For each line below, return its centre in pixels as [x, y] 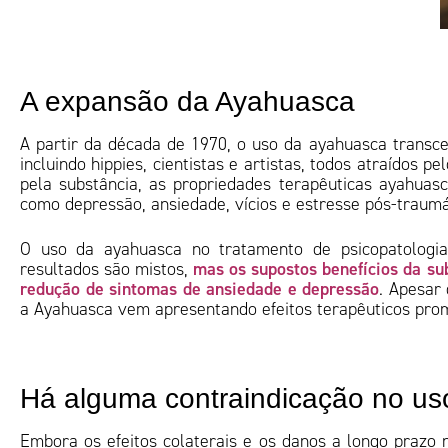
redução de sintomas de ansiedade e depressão [200, 288]
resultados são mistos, [107, 269]
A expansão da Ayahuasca [187, 101]
